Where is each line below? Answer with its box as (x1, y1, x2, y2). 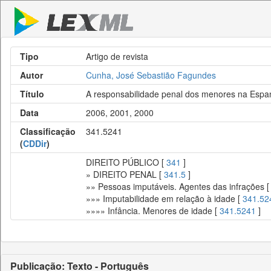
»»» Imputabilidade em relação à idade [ (86, 192, 243, 204)
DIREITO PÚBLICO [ (86, 156, 166, 168)
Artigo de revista (86, 50, 148, 62)
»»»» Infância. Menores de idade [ (86, 204, 220, 217)
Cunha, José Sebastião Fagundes (86, 69, 216, 81)
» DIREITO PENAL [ (86, 168, 164, 180)
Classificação (20, 125, 76, 137)
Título (20, 88, 44, 100)
